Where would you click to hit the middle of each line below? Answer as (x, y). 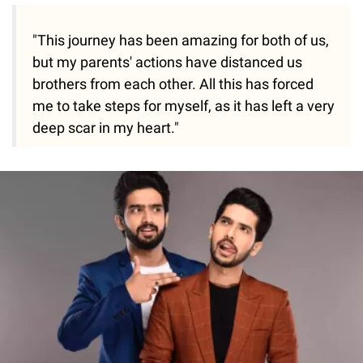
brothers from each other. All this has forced (173, 84)
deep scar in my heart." (106, 128)
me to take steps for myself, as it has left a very (184, 106)
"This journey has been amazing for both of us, (181, 41)
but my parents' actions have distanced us (167, 62)
